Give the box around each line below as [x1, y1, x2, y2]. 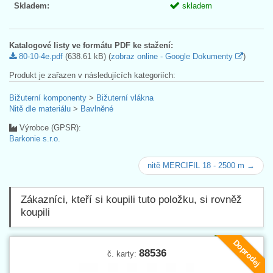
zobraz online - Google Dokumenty [111, 51, 235, 61]
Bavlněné [80, 104, 113, 113]
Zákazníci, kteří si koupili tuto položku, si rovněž [21, 193, 242, 205]
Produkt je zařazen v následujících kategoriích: [9, 70, 175, 80]
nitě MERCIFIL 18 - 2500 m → [147, 160, 255, 170]
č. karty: [107, 249, 139, 258]
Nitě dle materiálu [9, 104, 71, 113]
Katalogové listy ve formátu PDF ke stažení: [9, 40, 173, 50]
